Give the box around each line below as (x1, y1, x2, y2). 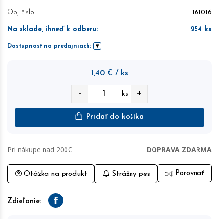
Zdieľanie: (7, 198, 41, 205)
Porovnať (173, 170, 204, 177)
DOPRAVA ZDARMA (147, 145, 212, 154)
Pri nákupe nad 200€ (7, 145, 72, 154)
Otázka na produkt (21, 171, 87, 178)
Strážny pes (109, 171, 150, 178)
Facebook (55, 199, 85, 207)
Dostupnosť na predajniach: (7, 44, 91, 49)
